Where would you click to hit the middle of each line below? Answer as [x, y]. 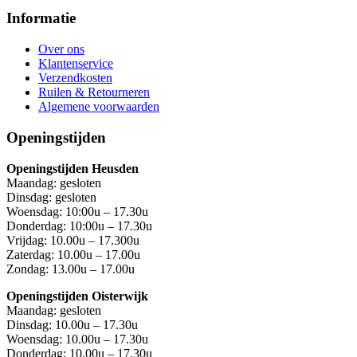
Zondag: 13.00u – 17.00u [71, 269]
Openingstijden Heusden [73, 168]
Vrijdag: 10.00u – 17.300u [73, 240]
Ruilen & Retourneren [94, 92]
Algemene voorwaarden [99, 107]
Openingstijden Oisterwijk [77, 296]
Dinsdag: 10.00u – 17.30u [72, 324]
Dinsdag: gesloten [51, 197]
